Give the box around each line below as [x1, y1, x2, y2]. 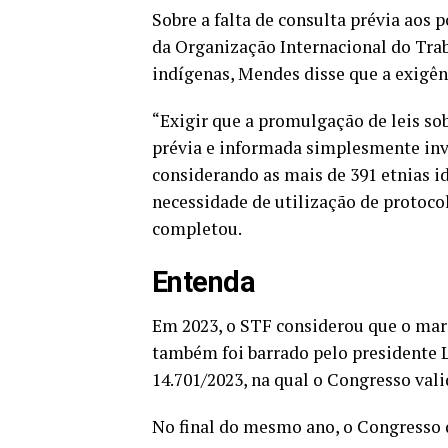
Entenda [152, 264, 262, 299]
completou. [152, 216, 245, 240]
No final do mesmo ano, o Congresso [152, 414, 445, 438]
